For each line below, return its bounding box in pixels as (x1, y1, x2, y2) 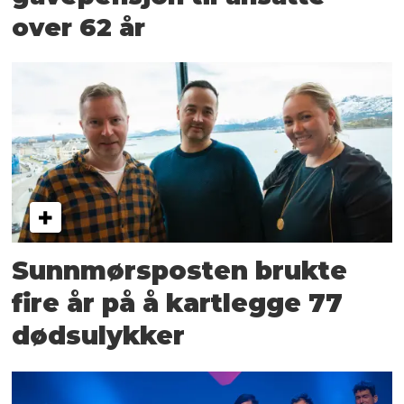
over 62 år (12, 12, 146, 42)
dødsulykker (12, 320, 186, 352)
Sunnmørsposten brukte (12, 255, 348, 287)
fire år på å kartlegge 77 (12, 288, 344, 319)
